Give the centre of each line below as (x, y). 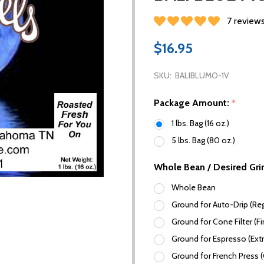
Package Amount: (193, 103)
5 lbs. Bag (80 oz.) (203, 141)
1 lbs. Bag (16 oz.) (200, 123)
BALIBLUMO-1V (202, 75)
